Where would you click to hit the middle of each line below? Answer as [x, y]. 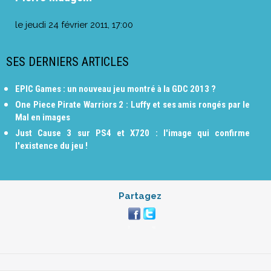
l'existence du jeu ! [51, 145]
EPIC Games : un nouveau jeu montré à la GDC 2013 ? [116, 89]
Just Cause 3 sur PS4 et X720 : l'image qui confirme [133, 133]
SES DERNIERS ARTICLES [67, 61]
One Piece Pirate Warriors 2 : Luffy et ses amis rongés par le [133, 104]
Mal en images [43, 117]
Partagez [140, 196]
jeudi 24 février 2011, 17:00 [79, 24]
